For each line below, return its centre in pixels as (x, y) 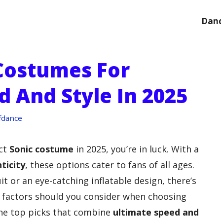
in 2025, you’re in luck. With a (136, 149)
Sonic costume (41, 149)
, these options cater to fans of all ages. (110, 165)
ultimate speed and (156, 212)
